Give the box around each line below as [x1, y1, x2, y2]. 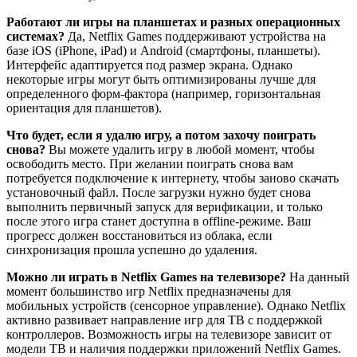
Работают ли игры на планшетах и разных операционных [6, 14, 340, 29]
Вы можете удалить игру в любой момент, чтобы [45, 142, 315, 156]
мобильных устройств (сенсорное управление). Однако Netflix [6, 298, 346, 312]
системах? [6, 29, 65, 43]
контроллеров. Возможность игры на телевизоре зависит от [6, 327, 331, 341]
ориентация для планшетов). [6, 100, 162, 115]
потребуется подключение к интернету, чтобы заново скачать [6, 171, 339, 185]
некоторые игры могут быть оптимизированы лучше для [6, 72, 316, 86]
